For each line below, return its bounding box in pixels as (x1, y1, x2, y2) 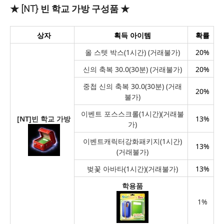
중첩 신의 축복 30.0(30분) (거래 (83, 81, 182, 91)
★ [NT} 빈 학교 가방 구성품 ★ (10, 3, 129, 14)
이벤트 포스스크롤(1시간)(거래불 (81, 109, 184, 118)
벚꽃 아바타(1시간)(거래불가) (87, 164, 178, 173)
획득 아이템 (114, 30, 151, 40)
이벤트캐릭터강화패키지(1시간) (83, 136, 182, 146)
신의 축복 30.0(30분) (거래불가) (83, 64, 182, 74)
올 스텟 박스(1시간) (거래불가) (85, 47, 180, 57)
